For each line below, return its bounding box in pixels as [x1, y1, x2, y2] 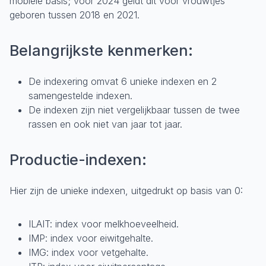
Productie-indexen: [9, 151, 147, 169]
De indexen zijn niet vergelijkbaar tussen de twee [28, 104, 240, 116]
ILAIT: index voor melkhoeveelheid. [28, 218, 179, 230]
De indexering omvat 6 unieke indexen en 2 [28, 75, 217, 87]
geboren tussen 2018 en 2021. [9, 9, 140, 21]
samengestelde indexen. [28, 90, 132, 102]
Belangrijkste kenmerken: [9, 42, 193, 59]
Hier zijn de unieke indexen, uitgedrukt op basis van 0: [9, 185, 243, 197]
